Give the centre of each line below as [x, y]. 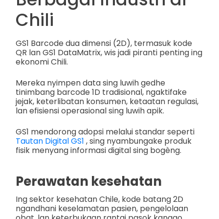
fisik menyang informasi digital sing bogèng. [99, 151]
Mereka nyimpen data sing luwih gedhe [90, 83]
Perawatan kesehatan [89, 181]
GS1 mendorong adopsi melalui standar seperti [105, 132]
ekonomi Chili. [42, 62]
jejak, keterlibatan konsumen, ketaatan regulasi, [107, 102]
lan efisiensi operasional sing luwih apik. [90, 111]
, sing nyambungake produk [138, 141]
